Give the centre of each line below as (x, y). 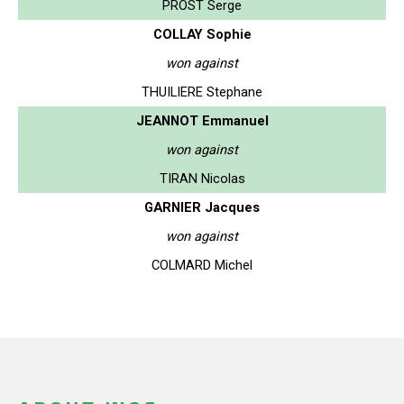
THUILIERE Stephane (202, 92)
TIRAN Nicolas (202, 178)
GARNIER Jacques (202, 207)
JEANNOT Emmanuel (202, 120)
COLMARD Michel (202, 265)
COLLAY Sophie (202, 34)
